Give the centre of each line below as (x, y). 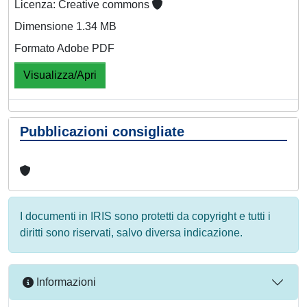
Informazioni (65, 282)
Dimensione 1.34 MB (65, 26)
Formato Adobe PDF (64, 48)
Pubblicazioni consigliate (102, 131)
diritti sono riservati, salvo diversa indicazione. (131, 232)
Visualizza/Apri (60, 75)
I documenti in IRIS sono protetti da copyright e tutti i (145, 216)
